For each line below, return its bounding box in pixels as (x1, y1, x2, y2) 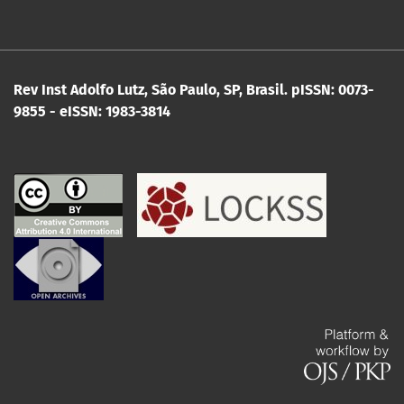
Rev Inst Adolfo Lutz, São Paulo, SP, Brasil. (14, 81, 288, 99)
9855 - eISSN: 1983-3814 (14, 103, 170, 121)
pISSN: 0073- (291, 81, 374, 99)
